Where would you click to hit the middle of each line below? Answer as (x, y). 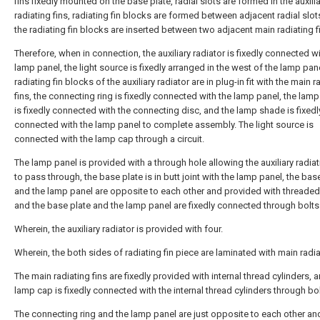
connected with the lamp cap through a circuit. (109, 139)
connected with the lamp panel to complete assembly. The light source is (164, 125)
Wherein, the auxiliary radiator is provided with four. (119, 229)
